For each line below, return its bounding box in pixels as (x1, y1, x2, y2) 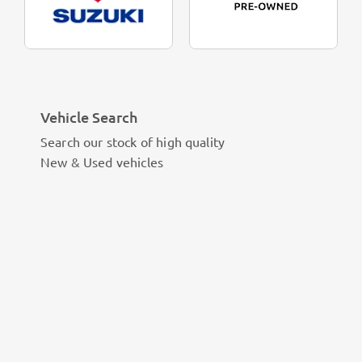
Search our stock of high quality (40, 133, 225, 149)
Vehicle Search (40, 107, 137, 126)
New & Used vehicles (40, 154, 164, 170)
